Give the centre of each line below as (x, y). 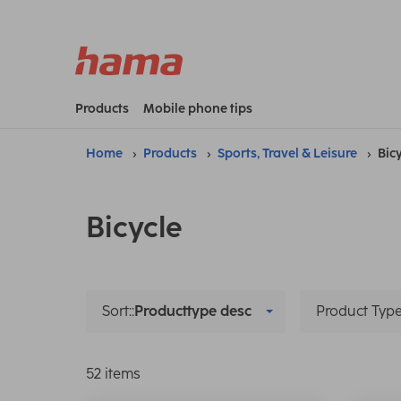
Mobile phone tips (198, 108)
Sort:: (118, 311)
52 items (113, 373)
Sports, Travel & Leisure (287, 153)
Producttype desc (193, 311)
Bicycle (134, 227)
